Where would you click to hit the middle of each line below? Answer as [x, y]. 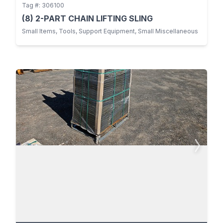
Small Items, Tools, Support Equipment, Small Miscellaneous [110, 31]
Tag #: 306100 [43, 5]
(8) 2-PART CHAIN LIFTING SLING [87, 18]
